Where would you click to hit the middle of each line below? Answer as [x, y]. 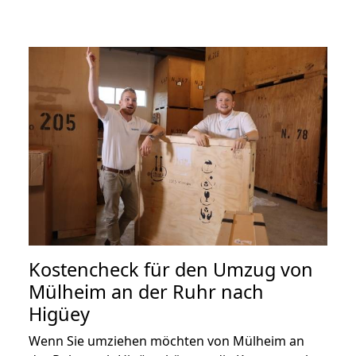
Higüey [59, 314]
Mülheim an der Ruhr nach [146, 292]
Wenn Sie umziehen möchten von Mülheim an [166, 341]
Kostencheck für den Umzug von [171, 270]
